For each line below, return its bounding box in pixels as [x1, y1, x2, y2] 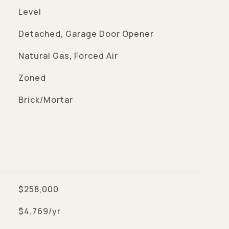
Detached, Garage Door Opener [18, 28, 154, 39]
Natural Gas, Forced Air [18, 50, 118, 61]
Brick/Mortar [18, 94, 73, 105]
